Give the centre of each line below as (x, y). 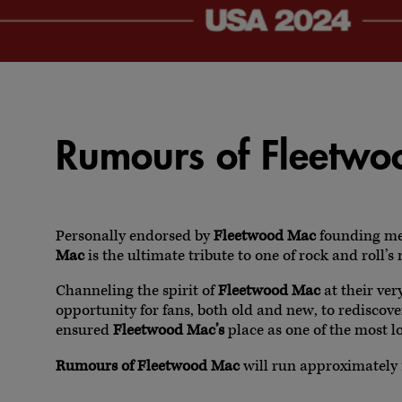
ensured (84, 331)
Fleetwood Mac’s (169, 331)
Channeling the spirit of (137, 292)
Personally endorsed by (135, 236)
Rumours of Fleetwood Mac (148, 366)
